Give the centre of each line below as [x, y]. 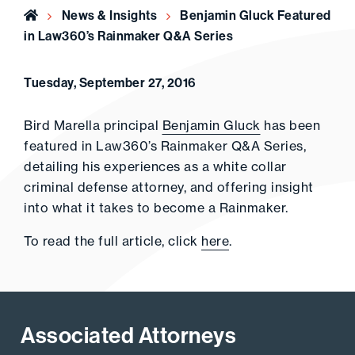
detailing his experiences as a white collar [155, 166]
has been [290, 125]
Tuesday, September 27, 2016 [110, 82]
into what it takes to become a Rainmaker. [156, 208]
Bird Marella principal [93, 125]
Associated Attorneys [128, 335]
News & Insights [109, 15]
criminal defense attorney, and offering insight [169, 187]
